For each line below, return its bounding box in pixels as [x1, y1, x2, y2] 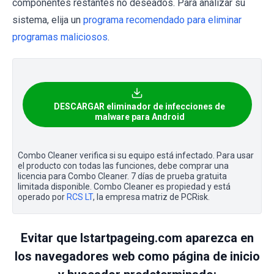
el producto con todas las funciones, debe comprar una [18, 160, 229, 171]
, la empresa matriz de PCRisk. [93, 191, 210, 202]
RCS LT [67, 191, 93, 202]
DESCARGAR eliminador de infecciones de [54, 101, 225, 111]
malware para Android [94, 111, 185, 122]
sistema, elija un [12, 13, 83, 26]
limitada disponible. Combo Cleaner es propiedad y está [18, 181, 231, 191]
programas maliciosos [12, 31, 108, 43]
